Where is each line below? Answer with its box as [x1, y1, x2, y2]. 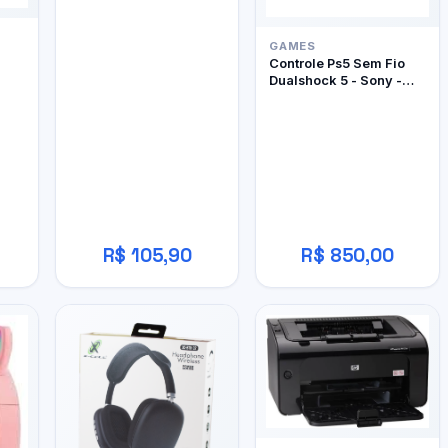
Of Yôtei [269, 105, 320, 122]
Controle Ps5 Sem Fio [269, 54, 406, 71]
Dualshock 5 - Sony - [269, 71, 403, 88]
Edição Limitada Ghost [269, 88, 414, 105]
